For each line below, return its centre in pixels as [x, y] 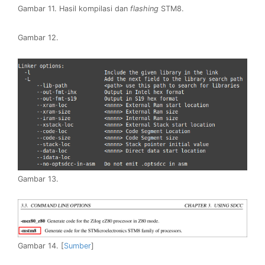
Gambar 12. [38, 38]
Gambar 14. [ [41, 245]
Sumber [77, 245]
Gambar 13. [38, 179]
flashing [144, 8]
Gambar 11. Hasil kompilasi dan [74, 8]
